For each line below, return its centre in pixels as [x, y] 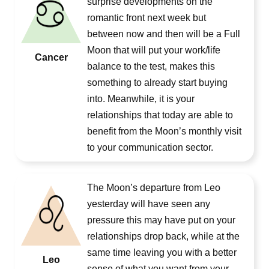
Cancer [51, 57]
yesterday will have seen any [149, 204]
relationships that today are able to [160, 115]
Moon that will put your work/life [154, 50]
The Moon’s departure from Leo [154, 188]
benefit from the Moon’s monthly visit [164, 131]
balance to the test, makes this [151, 66]
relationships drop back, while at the [163, 236]
